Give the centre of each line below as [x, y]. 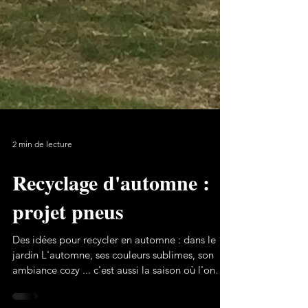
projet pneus [68, 261]
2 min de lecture [42, 193]
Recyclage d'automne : [111, 232]
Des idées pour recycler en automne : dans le [114, 289]
